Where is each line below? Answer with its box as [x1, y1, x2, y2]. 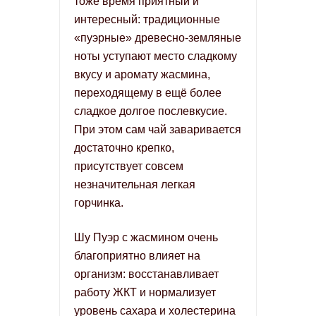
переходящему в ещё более [74, 87, 221, 99]
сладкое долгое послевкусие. [74, 105, 227, 117]
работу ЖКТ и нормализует [74, 286, 216, 298]
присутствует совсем [74, 160, 183, 172]
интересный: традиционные [74, 13, 220, 25]
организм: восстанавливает [74, 268, 219, 280]
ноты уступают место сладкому [74, 50, 237, 62]
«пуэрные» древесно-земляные [74, 32, 241, 44]
